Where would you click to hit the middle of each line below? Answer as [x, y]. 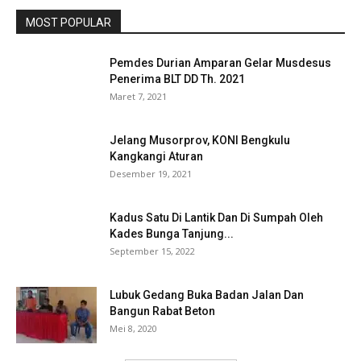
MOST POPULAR [68, 23]
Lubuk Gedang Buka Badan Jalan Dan [207, 295]
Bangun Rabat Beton [162, 311]
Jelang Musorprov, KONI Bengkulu [200, 141]
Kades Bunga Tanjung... [172, 234]
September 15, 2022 [152, 251]
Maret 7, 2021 [138, 97]
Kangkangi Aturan [156, 157]
